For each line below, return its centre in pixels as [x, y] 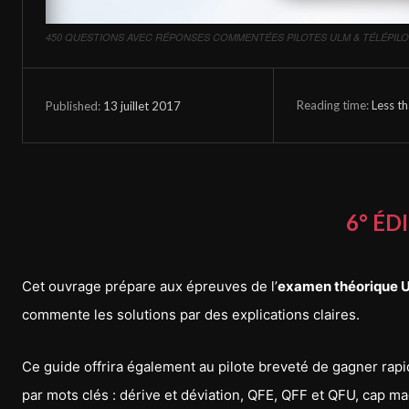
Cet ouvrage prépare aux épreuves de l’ [150, 287]
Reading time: [335, 105]
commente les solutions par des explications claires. [191, 315]
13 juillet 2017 [142, 105]
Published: [73, 105]
